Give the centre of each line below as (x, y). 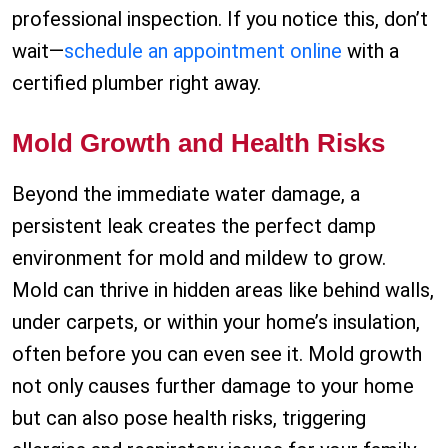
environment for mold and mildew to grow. (199, 258)
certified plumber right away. (136, 83)
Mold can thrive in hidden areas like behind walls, (223, 290)
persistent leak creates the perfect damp (194, 226)
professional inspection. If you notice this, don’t (220, 19)
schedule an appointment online (203, 51)
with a (370, 51)
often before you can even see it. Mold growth (217, 354)
